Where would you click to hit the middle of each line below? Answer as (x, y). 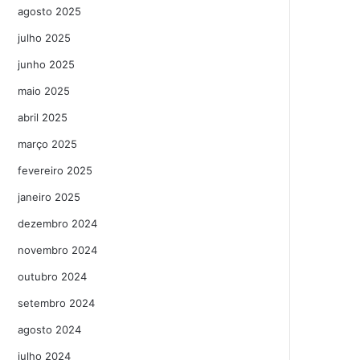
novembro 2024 (58, 250)
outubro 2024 (53, 276)
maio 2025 (44, 91)
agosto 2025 (50, 11)
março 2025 (48, 144)
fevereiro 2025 (55, 170)
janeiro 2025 (49, 197)
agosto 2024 (50, 329)
